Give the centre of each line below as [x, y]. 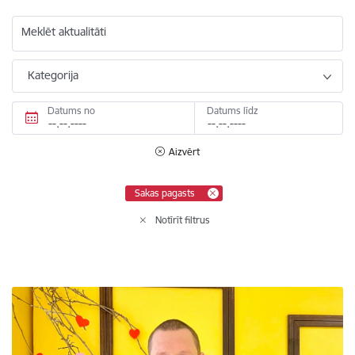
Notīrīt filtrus [183, 219]
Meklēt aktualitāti [64, 32]
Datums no [71, 110]
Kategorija [53, 75]
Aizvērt [184, 151]
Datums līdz [232, 110]
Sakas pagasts [164, 193]
